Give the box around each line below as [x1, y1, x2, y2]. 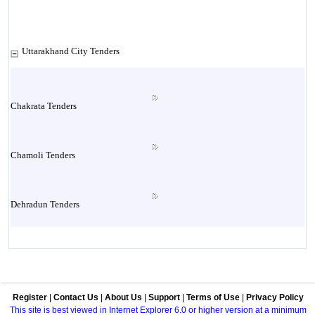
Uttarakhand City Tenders [21, 46, 120, 56]
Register [13, 292, 47, 302]
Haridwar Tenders [10, 297, 77, 308]
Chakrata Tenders [10, 101, 77, 111]
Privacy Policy [246, 292, 304, 302]
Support [148, 292, 180, 302]
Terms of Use [186, 292, 240, 302]
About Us [105, 292, 142, 302]
